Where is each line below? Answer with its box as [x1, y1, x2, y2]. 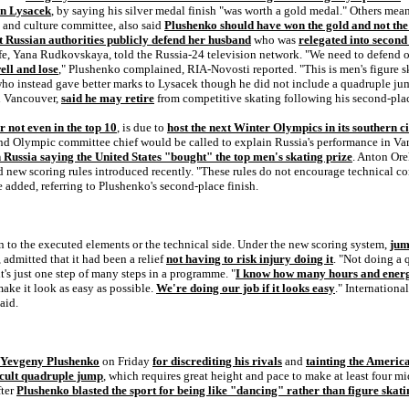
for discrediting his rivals [152, 354, 282, 368]
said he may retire [61, 91, 154, 105]
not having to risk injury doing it [166, 252, 333, 266]
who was [251, 33, 299, 47]
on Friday [100, 354, 152, 368]
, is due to [117, 121, 167, 134]
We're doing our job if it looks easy [156, 281, 335, 295]
